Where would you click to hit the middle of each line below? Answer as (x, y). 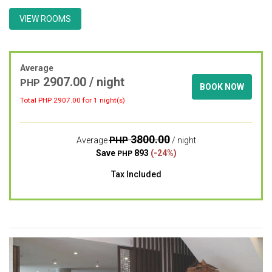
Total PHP (37, 100)
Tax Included (136, 174)
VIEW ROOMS (45, 19)
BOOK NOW (222, 87)
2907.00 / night (82, 82)
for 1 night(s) (103, 100)
